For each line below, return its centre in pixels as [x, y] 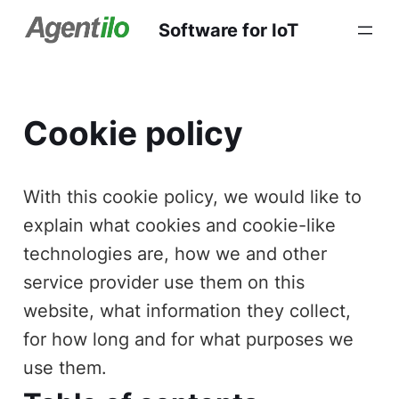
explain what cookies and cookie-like [180, 225]
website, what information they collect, [187, 310]
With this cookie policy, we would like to [193, 196]
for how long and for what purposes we [189, 339]
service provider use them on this [164, 282]
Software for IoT [229, 29]
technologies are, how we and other [175, 253]
